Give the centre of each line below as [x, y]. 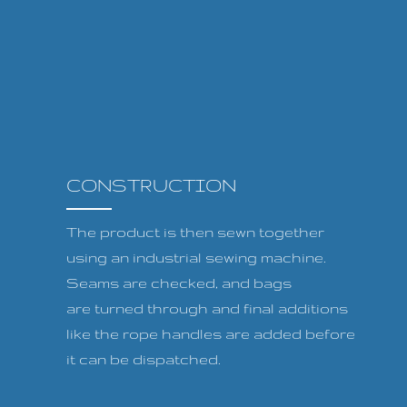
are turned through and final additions [207, 308]
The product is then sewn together [195, 232]
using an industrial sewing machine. [196, 258]
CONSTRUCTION [151, 185]
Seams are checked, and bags [179, 283]
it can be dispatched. [143, 359]
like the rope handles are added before [210, 334]
